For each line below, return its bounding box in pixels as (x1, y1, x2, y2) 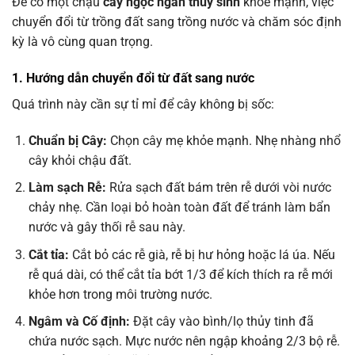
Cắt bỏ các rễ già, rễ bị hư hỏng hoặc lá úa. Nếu (68, 246, 335, 262)
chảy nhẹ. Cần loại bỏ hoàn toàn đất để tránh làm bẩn (28, 200, 330, 216)
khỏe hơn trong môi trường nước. (28, 286, 212, 302)
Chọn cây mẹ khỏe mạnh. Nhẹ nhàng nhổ (106, 132, 341, 148)
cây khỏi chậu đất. (28, 152, 132, 168)
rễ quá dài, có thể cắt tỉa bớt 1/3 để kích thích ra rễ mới (28, 266, 333, 282)
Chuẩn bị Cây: (28, 132, 107, 148)
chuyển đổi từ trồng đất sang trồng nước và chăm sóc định (12, 13, 342, 29)
